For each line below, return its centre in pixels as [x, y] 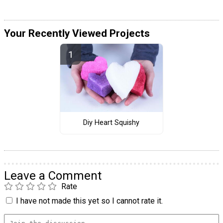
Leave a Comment [53, 175]
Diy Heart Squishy [111, 123]
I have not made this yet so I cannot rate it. [89, 201]
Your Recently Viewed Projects [77, 33]
